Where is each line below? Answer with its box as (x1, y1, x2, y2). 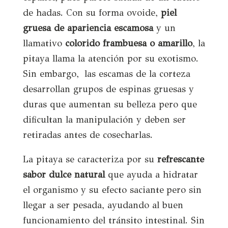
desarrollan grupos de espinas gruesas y (22, 83, 194, 95)
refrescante (157, 153, 204, 165)
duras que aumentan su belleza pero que (22, 98, 197, 110)
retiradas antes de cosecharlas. (22, 129, 153, 140)
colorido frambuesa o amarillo (65, 37, 192, 49)
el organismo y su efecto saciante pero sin (22, 184, 202, 195)
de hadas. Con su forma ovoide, (22, 7, 161, 18)
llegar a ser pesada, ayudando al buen (22, 199, 183, 211)
